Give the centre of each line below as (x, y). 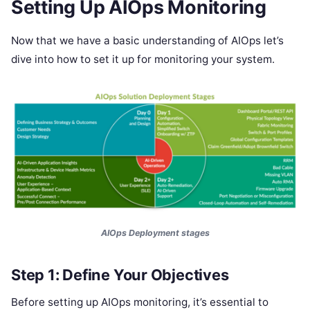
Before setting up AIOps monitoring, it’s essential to (140, 302)
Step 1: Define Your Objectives (120, 275)
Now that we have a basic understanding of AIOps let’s (147, 41)
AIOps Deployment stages (155, 233)
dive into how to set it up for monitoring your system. (143, 60)
